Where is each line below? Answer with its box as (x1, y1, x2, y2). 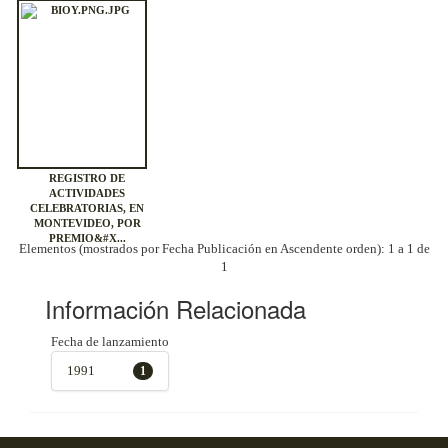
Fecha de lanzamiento (51, 334, 169, 349)
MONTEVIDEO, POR (33, 218, 141, 229)
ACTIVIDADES (49, 188, 125, 199)
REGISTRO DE (49, 173, 125, 184)
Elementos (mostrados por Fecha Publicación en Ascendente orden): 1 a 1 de (18, 241, 430, 256)
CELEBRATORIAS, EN (30, 203, 144, 214)
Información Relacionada (45, 291, 306, 326)
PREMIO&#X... (48, 233, 126, 244)
